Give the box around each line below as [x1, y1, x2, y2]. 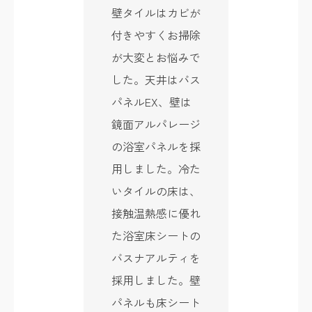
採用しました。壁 [111, 271, 201, 288]
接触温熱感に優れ [111, 204, 201, 221]
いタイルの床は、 [111, 182, 201, 199]
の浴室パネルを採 [111, 137, 201, 155]
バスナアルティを [111, 249, 201, 266]
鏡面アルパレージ [111, 115, 201, 132]
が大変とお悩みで [111, 48, 201, 65]
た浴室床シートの [111, 226, 201, 244]
